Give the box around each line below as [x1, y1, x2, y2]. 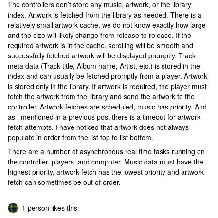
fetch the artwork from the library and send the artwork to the [8, 91, 195, 101]
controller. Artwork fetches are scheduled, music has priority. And [8, 101, 207, 111]
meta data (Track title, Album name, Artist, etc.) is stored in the [8, 60, 200, 71]
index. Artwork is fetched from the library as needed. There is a [8, 9, 201, 19]
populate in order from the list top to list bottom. [8, 132, 153, 142]
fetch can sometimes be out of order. [8, 177, 121, 187]
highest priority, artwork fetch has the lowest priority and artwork [8, 166, 204, 177]
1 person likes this [22, 202, 77, 213]
